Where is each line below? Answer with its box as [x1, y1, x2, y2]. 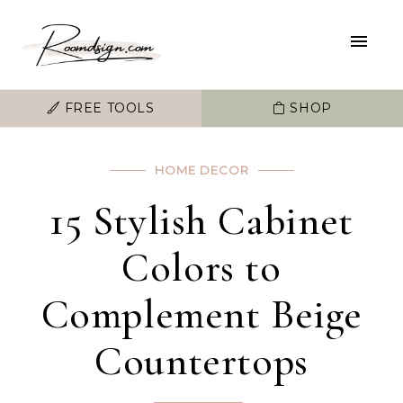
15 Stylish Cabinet [49, 195, 354, 246]
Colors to [121, 242, 282, 292]
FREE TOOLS [60, 100, 155, 116]
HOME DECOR [154, 163, 249, 177]
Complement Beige [40, 289, 363, 339]
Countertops [94, 336, 309, 386]
